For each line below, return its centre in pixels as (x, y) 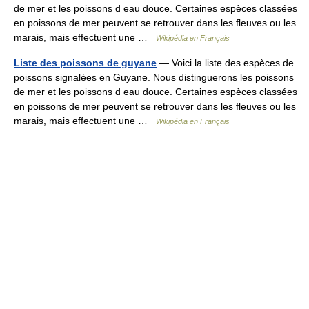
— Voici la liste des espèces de (225, 63)
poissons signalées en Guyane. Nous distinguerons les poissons (154, 77)
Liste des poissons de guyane (85, 63)
